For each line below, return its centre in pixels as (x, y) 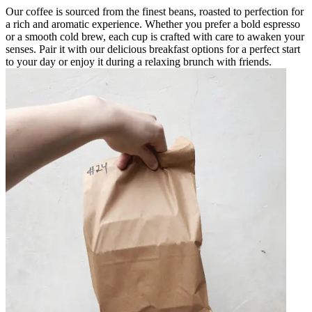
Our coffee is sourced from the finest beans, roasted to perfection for (155, 11)
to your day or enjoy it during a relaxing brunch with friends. (139, 61)
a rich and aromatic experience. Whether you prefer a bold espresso (153, 24)
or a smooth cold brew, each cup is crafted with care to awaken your (155, 36)
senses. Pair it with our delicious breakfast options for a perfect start (153, 49)
